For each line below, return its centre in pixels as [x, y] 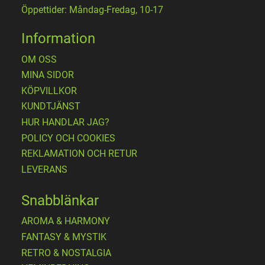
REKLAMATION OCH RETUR [79, 154]
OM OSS [39, 59]
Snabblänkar [60, 200]
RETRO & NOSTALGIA [66, 253]
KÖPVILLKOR [49, 91]
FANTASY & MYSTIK [64, 237]
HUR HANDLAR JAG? [65, 122]
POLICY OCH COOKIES [68, 138]
